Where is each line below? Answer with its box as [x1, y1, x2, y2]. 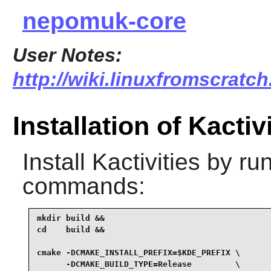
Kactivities [91, 148, 200, 175]
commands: [22, 172, 145, 199]
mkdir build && [36, 214, 105, 223]
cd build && [36, 225, 105, 235]
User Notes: [12, 44, 122, 67]
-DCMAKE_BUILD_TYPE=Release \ [36, 260, 240, 269]
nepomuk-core [22, 8, 186, 34]
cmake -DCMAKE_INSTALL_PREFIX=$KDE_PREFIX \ [36, 248, 240, 258]
